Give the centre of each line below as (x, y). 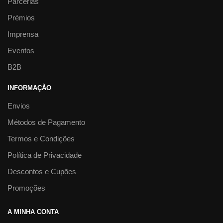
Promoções (26, 188)
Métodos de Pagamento (46, 122)
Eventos (21, 50)
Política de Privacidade (45, 155)
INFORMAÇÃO (29, 88)
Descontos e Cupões (42, 171)
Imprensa (23, 34)
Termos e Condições (41, 138)
